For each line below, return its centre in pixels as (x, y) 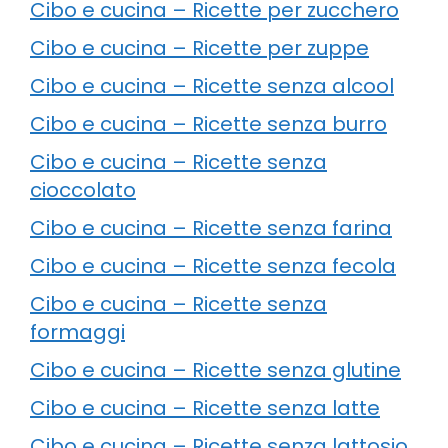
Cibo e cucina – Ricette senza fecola (213, 265)
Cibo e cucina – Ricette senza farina (211, 227)
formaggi (77, 331)
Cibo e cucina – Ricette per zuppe (199, 47)
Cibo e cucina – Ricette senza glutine (215, 369)
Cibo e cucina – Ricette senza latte (205, 407)
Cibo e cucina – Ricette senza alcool (212, 85)
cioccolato (83, 189)
